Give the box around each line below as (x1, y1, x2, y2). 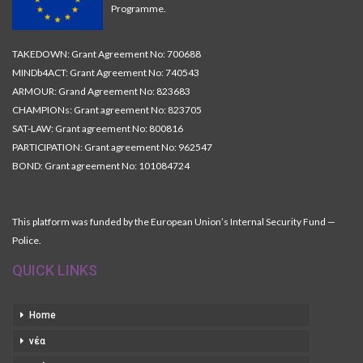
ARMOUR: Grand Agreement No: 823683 (12, 84, 190, 97)
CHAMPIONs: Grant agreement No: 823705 (12, 103, 202, 116)
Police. (12, 233, 41, 246)
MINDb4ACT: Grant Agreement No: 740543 (12, 66, 199, 79)
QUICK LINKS (12, 261, 97, 279)
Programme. (110, 2, 166, 15)
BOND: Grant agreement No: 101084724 (12, 159, 190, 172)
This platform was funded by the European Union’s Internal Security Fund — (12, 215, 335, 228)
